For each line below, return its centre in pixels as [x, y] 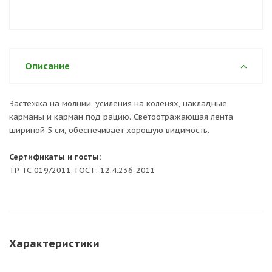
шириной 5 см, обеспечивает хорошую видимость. [109, 130]
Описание [47, 66]
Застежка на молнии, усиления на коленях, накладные [118, 104]
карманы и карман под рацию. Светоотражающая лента [121, 117]
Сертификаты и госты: [55, 157]
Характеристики [54, 243]
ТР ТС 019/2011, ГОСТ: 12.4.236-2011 [82, 170]
